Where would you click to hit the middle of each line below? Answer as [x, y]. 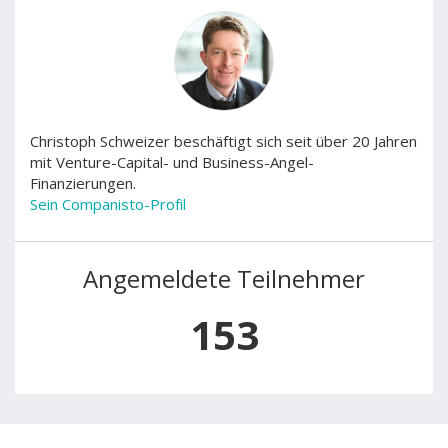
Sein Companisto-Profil [108, 204]
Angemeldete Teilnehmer [224, 278]
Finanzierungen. [83, 183]
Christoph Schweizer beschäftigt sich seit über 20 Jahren [223, 141]
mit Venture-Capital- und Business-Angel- [172, 162]
